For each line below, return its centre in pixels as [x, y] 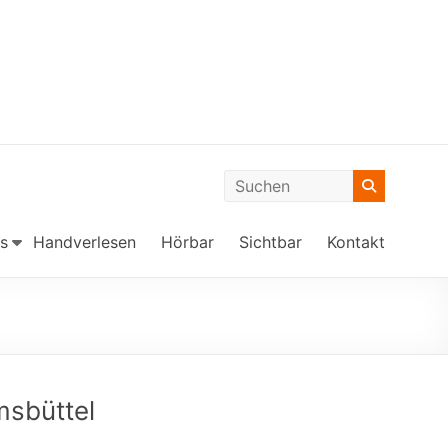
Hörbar [187, 242]
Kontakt [356, 242]
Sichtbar [270, 242]
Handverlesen [84, 242]
